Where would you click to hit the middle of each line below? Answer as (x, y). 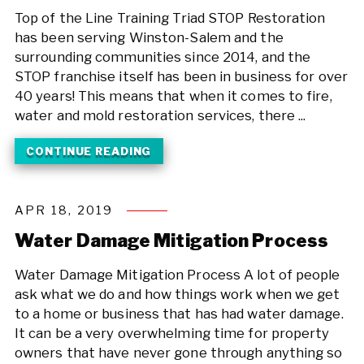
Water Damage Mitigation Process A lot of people (177, 275)
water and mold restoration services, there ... (160, 115)
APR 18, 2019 (64, 211)
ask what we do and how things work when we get (177, 295)
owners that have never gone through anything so (178, 353)
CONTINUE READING (89, 152)
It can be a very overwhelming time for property (172, 334)
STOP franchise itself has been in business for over (181, 76)
